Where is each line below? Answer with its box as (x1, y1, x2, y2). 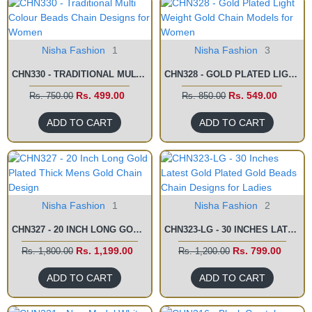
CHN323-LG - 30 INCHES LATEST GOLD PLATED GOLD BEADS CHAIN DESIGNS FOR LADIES (287, 224, 297, 235)
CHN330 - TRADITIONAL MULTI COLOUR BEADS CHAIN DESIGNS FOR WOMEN (136, 69, 145, 79)
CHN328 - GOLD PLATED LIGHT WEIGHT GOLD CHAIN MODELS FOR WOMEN (288, 69, 297, 79)
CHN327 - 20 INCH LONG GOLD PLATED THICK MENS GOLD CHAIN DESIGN (133, 224, 142, 235)
